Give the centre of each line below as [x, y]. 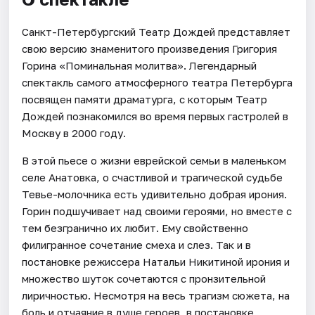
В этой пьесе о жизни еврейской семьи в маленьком [154, 160]
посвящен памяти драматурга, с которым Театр [145, 99]
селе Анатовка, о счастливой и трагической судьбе [153, 177]
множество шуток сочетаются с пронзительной [144, 278]
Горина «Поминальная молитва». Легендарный [140, 65]
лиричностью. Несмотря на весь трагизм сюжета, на [156, 295]
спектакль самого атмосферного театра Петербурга [157, 82]
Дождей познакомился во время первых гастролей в [155, 116]
